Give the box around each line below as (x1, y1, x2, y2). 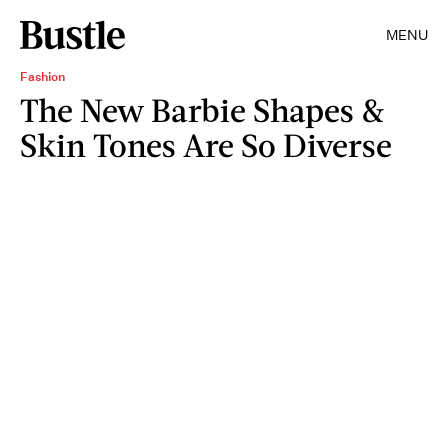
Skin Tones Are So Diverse (20, 125, 392, 164)
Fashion (20, 68, 65, 85)
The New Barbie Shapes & (20, 90, 385, 129)
